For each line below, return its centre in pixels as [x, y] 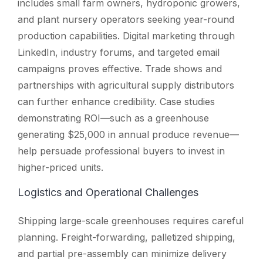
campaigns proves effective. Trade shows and [120, 68]
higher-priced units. [60, 167]
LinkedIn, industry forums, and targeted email [119, 52]
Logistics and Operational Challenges [108, 192]
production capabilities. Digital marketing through [126, 36]
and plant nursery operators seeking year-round [126, 19]
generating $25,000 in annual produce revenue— [128, 134]
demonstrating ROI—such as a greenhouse [113, 118]
